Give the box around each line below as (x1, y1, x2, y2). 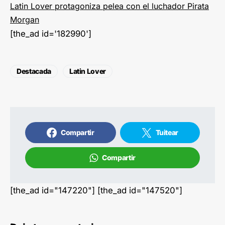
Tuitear (155, 128, 179, 137)
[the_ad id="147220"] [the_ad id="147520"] (10, 185, 182, 196)
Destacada (17, 67, 51, 76)
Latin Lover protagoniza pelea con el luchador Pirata (10, 1, 209, 12)
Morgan (10, 15, 39, 25)
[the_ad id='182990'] (10, 29, 91, 39)
